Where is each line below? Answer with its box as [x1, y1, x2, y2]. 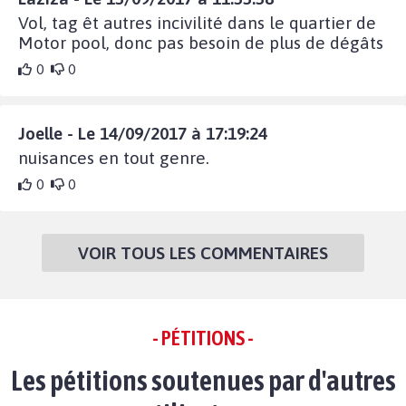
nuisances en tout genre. [18, 147, 209, 168]
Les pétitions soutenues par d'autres [10, 362, 396, 397]
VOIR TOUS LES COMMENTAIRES [78, 242, 328, 263]
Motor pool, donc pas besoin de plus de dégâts [18, 32, 383, 53]
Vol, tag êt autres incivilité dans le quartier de [18, 12, 376, 33]
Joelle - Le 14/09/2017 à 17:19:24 [18, 122, 267, 143]
